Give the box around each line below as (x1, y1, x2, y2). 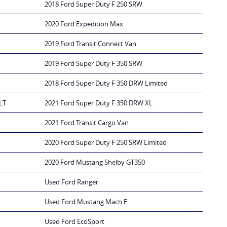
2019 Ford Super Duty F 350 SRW (45, 59, 142, 68)
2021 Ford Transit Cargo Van (45, 118, 129, 128)
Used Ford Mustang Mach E (45, 197, 127, 207)
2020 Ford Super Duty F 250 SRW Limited (45, 138, 167, 147)
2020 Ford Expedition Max (45, 19, 123, 29)
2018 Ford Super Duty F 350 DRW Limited (45, 79, 168, 88)
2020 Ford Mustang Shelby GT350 (45, 158, 145, 167)
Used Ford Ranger (45, 177, 98, 187)
